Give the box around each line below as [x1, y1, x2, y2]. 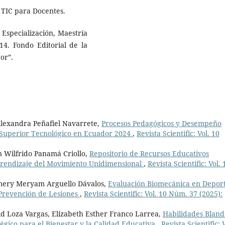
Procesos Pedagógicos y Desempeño [101, 119, 221, 129]
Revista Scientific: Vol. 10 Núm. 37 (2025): [84, 189, 222, 199]
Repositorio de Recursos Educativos [89, 149, 209, 159]
